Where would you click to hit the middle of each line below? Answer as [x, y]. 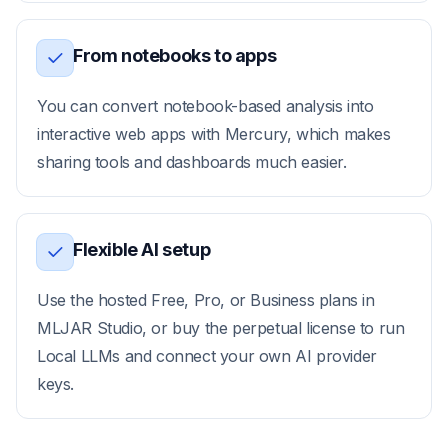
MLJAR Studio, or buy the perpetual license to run [221, 328]
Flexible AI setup [142, 249]
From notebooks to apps [175, 55]
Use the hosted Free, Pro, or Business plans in [206, 300]
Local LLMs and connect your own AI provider [207, 356]
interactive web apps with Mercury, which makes [214, 134]
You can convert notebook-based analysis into [205, 106]
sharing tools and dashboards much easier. [192, 162]
